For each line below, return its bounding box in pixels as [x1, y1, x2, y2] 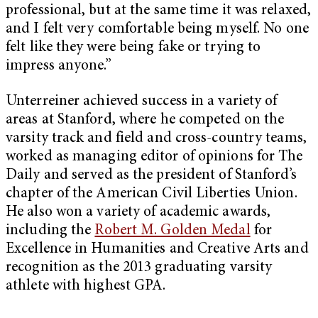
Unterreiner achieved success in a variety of [6, 94, 278, 109]
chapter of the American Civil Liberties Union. [6, 186, 297, 202]
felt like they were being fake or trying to [6, 40, 261, 55]
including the [6, 223, 95, 238]
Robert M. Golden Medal [94, 223, 251, 238]
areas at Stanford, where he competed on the [6, 112, 285, 128]
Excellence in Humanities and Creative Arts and [6, 241, 309, 257]
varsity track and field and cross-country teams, [6, 131, 307, 146]
